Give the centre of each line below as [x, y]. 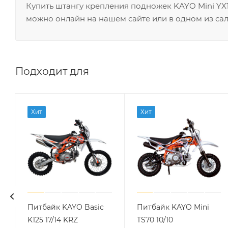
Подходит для [52, 71]
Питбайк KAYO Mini [173, 207]
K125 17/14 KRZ [53, 220]
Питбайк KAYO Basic [66, 207]
